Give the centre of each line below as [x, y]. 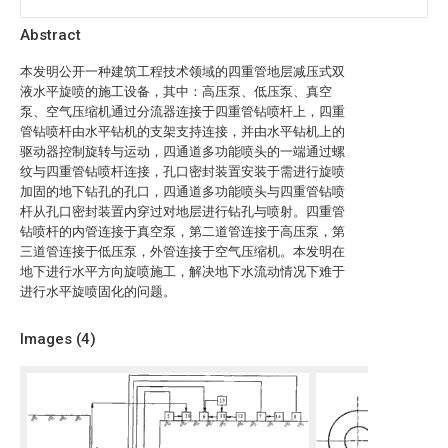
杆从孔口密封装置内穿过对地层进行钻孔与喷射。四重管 [182, 211]
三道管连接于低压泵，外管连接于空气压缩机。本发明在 [182, 251]
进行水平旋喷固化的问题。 [98, 291]
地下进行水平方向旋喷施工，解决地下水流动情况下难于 [182, 271]
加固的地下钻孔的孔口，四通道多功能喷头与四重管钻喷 [182, 191]
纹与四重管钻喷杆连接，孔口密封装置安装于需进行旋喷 [182, 171]
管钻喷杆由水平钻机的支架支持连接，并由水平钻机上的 [182, 131]
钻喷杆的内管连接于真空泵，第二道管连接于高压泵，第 [182, 231]
